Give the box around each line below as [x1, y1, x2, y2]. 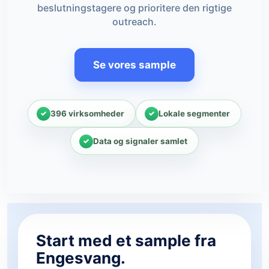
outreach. [112, 16, 157, 28]
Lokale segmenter [159, 108, 230, 118]
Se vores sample [93, 59, 176, 71]
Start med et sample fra [36, 231, 216, 250]
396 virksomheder [50, 108, 124, 118]
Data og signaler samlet [93, 136, 187, 146]
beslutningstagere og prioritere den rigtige [37, 2, 232, 14]
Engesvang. [36, 249, 125, 267]
